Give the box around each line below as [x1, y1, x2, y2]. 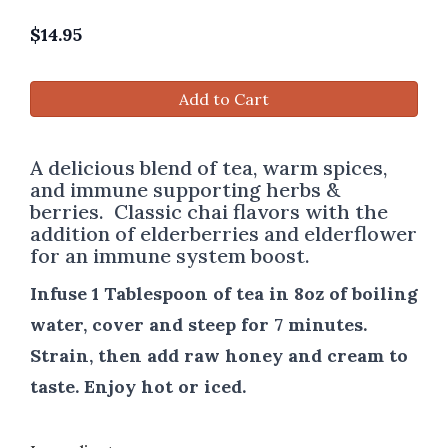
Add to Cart [179, 88, 269, 109]
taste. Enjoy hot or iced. [30, 374, 246, 398]
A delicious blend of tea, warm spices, [30, 154, 387, 180]
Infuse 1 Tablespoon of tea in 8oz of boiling [30, 281, 418, 305]
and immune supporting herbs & [30, 176, 340, 202]
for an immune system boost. [30, 242, 310, 268]
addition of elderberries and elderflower [30, 220, 417, 246]
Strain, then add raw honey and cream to [30, 343, 408, 367]
